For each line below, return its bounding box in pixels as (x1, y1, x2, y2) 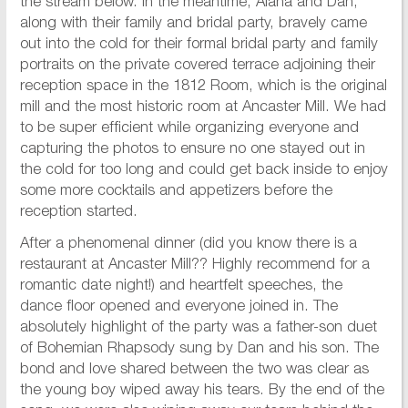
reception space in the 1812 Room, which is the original (19, 79, 387, 96)
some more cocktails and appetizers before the (19, 184, 332, 200)
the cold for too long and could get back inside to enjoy (19, 163, 388, 179)
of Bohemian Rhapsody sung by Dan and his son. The (19, 342, 379, 358)
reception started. (19, 205, 138, 221)
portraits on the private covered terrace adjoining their (19, 58, 375, 75)
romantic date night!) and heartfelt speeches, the (19, 279, 342, 295)
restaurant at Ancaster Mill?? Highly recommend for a (19, 258, 370, 274)
